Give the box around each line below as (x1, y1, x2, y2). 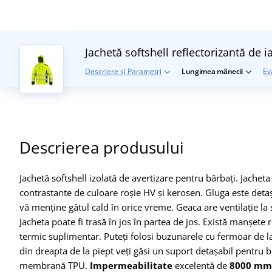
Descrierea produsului (19, 136, 184, 158)
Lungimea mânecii (181, 66, 243, 76)
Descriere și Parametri (85, 66, 161, 76)
